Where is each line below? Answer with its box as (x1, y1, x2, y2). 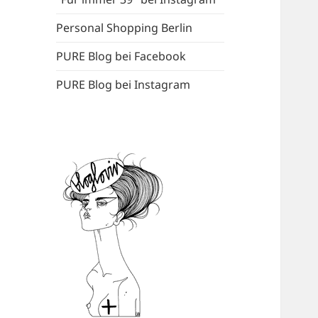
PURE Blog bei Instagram (56, 77, 191, 93)
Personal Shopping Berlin (56, 20, 193, 36)
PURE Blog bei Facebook (56, 48, 187, 65)
